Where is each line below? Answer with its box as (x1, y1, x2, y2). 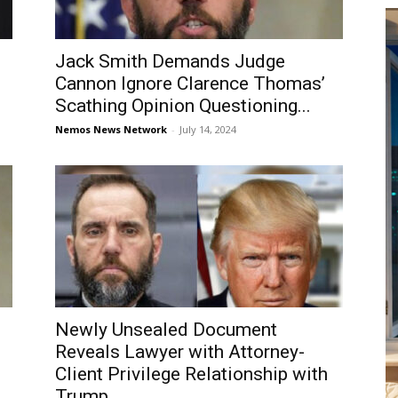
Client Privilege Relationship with (55, 363, 328, 385)
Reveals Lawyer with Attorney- (55, 341, 305, 362)
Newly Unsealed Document (55, 319, 277, 340)
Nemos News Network (55, 123, 167, 136)
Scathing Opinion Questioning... (55, 95, 311, 116)
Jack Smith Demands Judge (55, 51, 285, 72)
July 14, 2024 (179, 123, 236, 136)
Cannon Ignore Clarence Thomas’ (55, 73, 325, 94)
